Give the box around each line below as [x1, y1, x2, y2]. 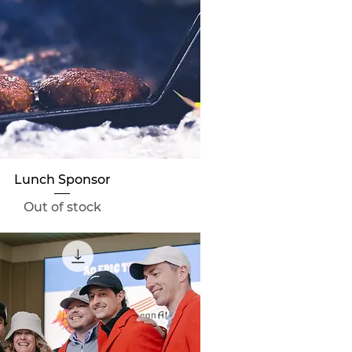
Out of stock [23, 200, 101, 215]
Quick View [30, 171, 95, 186]
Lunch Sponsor [13, 172, 111, 188]
